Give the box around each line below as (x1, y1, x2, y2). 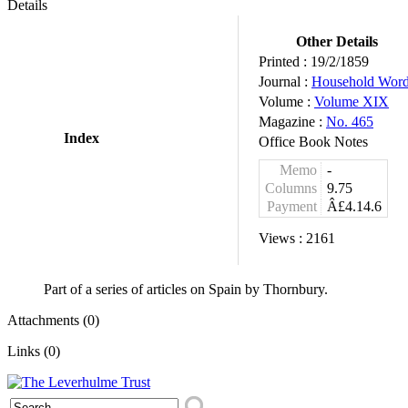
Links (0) (7, 343, 60, 359)
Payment (267, 199, 317, 214)
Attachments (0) (7, 312, 99, 328)
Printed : (259, 54, 311, 69)
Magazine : (259, 114, 326, 129)
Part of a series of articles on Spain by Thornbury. (44, 281, 328, 297)
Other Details (296, 34, 378, 49)
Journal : (259, 74, 311, 89)
